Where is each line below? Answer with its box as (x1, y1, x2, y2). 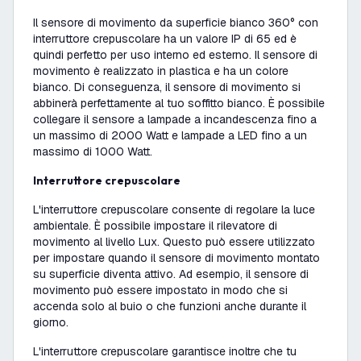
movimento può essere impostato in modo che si (33, 283, 288, 297)
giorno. (33, 315, 68, 330)
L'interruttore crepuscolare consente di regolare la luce (33, 202, 315, 217)
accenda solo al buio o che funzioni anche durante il (33, 299, 306, 313)
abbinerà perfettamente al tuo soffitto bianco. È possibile (33, 96, 325, 110)
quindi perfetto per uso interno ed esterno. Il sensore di (33, 48, 317, 62)
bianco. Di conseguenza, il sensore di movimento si (33, 80, 301, 94)
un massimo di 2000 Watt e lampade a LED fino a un (33, 128, 307, 143)
